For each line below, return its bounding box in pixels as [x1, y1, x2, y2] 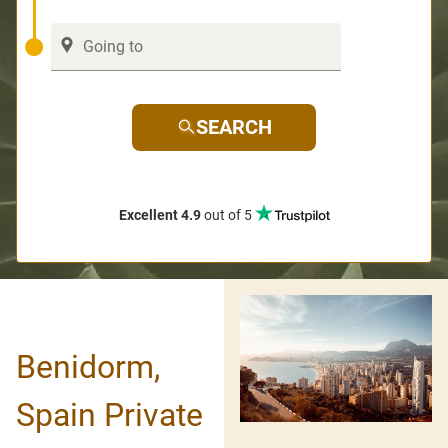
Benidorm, [16, 347, 160, 386]
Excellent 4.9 [118, 206, 201, 223]
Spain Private [16, 395, 203, 434]
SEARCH [196, 114, 272, 139]
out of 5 [200, 206, 255, 223]
